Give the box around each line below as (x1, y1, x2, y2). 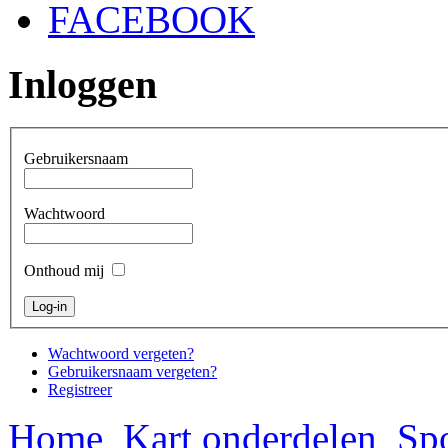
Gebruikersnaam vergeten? (48, 363, 217, 381)
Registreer (48, 381, 112, 399)
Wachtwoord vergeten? (48, 345, 194, 363)
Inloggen (8, 62, 157, 108)
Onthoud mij (24, 262, 104, 280)
